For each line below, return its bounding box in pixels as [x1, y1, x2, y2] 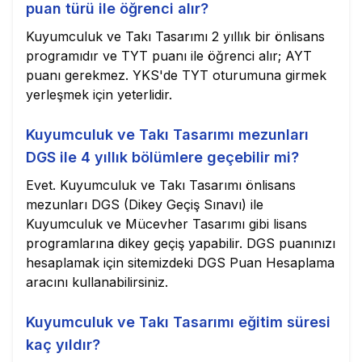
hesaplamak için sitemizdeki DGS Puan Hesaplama [26, 255, 335, 271]
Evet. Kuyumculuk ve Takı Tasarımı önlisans [26, 177, 296, 193]
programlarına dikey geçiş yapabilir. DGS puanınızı [26, 235, 335, 251]
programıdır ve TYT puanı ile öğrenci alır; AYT [26, 48, 312, 64]
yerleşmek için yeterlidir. [26, 86, 172, 103]
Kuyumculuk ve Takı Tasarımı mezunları [26, 126, 309, 143]
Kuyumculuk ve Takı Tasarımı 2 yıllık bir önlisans [26, 28, 325, 44]
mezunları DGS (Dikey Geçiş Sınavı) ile [26, 196, 263, 213]
